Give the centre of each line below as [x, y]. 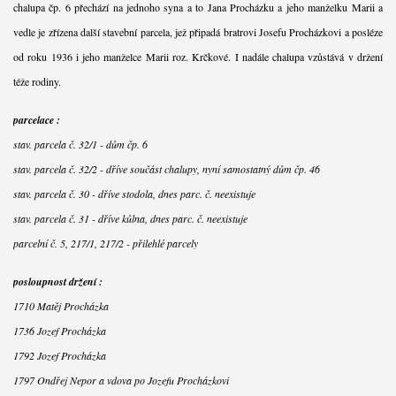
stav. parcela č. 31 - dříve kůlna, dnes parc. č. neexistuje [130, 218]
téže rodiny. [37, 81]
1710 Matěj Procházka [61, 305]
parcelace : [36, 119]
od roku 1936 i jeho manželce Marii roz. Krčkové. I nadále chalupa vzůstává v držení [198, 56]
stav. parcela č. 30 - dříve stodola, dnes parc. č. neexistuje [134, 193]
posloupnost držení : [57, 281]
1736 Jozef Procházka [59, 330]
